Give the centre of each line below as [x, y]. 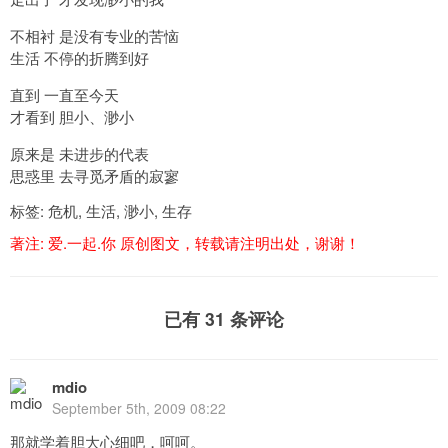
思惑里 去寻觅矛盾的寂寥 [94, 175]
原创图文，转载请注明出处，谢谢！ [240, 242]
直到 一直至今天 [64, 94]
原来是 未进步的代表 [79, 153]
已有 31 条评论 [224, 319]
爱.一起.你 [84, 242]
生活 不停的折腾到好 [79, 57]
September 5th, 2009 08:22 [139, 407]
